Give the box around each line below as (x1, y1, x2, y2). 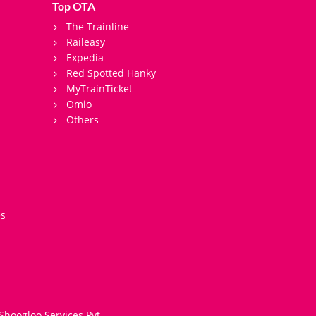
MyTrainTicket (66, 81, 133, 95)
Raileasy (66, 35, 105, 49)
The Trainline (66, 19, 129, 33)
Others (66, 112, 99, 126)
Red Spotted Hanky (66, 66, 156, 80)
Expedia (66, 50, 104, 64)
